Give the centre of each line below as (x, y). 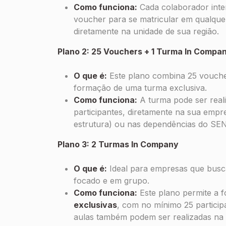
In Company (155, 144)
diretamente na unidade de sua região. (146, 31)
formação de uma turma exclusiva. (140, 88)
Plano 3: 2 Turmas (94, 144)
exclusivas (95, 205)
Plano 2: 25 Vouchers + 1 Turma (121, 51)
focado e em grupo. (111, 181)
